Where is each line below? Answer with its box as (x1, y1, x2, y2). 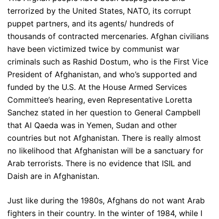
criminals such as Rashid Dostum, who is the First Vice (7, 57, 208, 67)
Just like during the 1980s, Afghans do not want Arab (7, 196, 205, 206)
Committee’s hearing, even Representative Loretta (7, 95, 192, 105)
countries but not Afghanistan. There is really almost (7, 133, 201, 143)
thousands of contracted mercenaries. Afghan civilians (7, 31, 209, 42)
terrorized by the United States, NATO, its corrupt (7, 6, 191, 16)
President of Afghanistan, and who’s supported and (7, 69, 197, 80)
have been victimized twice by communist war (7, 44, 179, 54)
